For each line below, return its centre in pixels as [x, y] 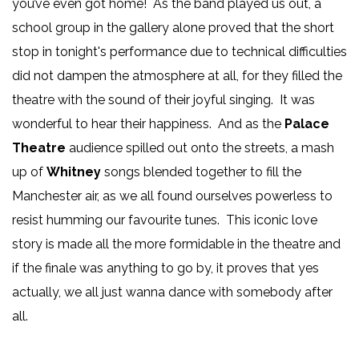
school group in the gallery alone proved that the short [173, 28]
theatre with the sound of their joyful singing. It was [163, 100]
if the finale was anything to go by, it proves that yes [165, 268]
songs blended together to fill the [201, 172]
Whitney [74, 172]
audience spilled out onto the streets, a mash [202, 148]
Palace [307, 124]
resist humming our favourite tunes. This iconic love [165, 220]
